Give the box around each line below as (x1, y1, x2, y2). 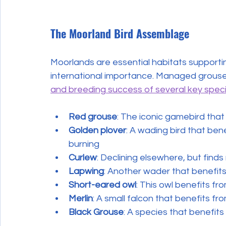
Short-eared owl (69, 180, 136, 190)
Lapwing (69, 166, 104, 176)
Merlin (69, 194, 93, 203)
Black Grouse (69, 207, 124, 217)
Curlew (69, 153, 97, 162)
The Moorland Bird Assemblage (50, 25, 189, 41)
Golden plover (69, 126, 126, 135)
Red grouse (69, 112, 117, 122)
